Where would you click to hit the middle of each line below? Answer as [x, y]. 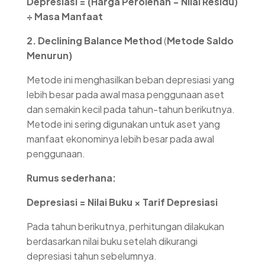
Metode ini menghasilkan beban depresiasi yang [130, 80]
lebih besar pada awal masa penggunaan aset [125, 95]
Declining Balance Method [100, 41]
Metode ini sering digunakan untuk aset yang [123, 124]
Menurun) [49, 56]
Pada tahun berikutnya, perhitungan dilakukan [125, 227]
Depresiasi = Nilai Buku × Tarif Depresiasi [122, 202]
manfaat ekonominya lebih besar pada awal [120, 139]
